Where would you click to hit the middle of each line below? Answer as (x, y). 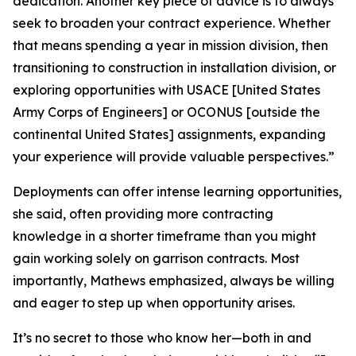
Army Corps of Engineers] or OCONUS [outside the (166, 112)
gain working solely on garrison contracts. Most (156, 258)
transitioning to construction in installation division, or (174, 68)
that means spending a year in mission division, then (170, 45)
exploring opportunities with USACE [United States (166, 90)
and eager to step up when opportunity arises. (154, 303)
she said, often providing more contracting (143, 214)
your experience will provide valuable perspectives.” (174, 157)
